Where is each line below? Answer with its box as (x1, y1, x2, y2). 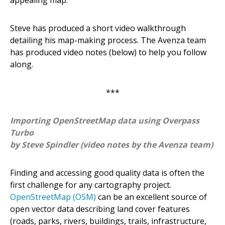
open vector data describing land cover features (10, 203, 190, 214)
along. (10, 58, 33, 70)
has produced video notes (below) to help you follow (10, 46, 206, 58)
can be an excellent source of (96, 191, 207, 202)
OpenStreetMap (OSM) (10, 191, 96, 202)
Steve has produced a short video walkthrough (10, 22, 186, 34)
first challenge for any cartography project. (10, 179, 171, 190)
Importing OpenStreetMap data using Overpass (10, 115, 199, 126)
